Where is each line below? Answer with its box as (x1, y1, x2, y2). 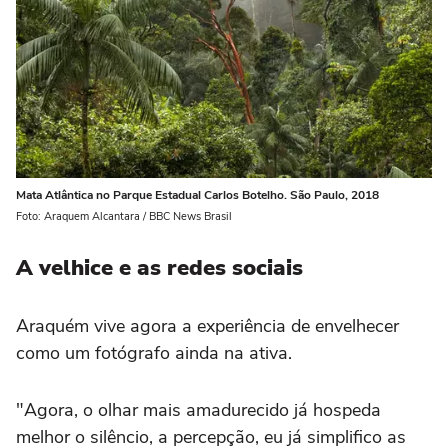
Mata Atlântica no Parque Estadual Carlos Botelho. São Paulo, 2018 (16, 187, 379, 204)
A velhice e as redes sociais (16, 253, 303, 284)
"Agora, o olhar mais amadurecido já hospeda (16, 398, 381, 423)
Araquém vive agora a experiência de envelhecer (16, 314, 399, 339)
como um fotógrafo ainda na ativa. (16, 341, 292, 366)
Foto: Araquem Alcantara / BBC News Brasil (16, 209, 232, 225)
